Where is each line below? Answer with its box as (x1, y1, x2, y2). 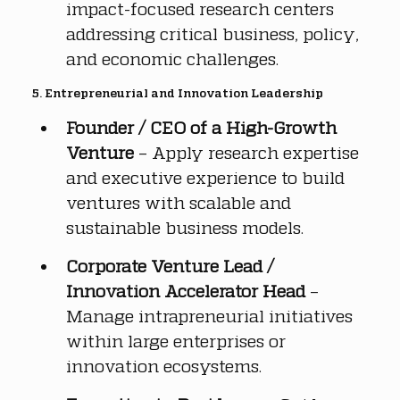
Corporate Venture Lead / (66, 254, 279, 276)
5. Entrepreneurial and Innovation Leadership (32, 85, 323, 100)
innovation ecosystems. (66, 354, 262, 376)
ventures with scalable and (66, 191, 296, 212)
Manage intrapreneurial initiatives (66, 304, 357, 326)
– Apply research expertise (134, 141, 363, 162)
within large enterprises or (66, 329, 290, 351)
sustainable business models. (66, 216, 304, 237)
